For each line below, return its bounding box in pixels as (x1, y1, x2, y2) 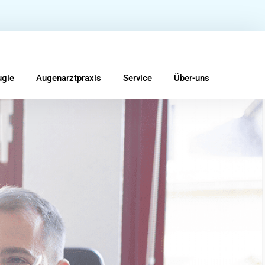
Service (123, 73, 152, 83)
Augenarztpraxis (36, 73, 101, 83)
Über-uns (174, 73, 209, 83)
